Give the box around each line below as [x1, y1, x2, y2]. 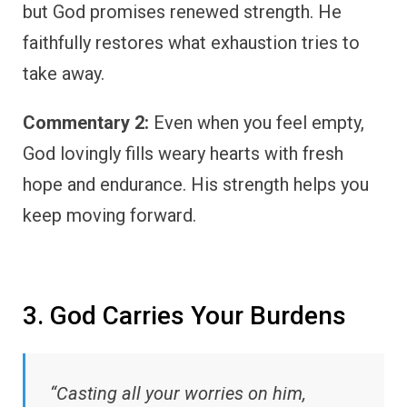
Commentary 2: [23, 111, 149, 134]
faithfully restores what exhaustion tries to [23, 31, 360, 54]
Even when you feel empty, [149, 111, 364, 134]
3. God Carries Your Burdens [23, 300, 346, 331]
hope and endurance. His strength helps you [23, 173, 369, 195]
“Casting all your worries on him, [50, 382, 306, 405]
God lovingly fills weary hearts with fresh [23, 142, 343, 164]
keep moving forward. [23, 203, 196, 226]
